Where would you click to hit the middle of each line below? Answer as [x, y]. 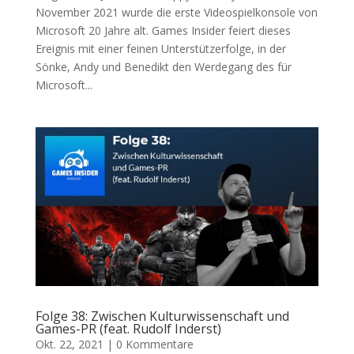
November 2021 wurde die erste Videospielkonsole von [176, 12]
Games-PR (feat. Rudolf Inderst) [128, 329]
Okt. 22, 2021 [69, 345]
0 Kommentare [154, 345]
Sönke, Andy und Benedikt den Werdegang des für [163, 66]
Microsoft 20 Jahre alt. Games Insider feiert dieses [163, 30]
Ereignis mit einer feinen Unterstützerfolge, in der [160, 48]
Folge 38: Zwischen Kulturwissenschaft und [162, 316]
